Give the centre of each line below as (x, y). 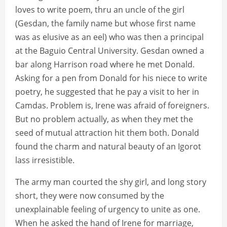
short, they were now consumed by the (90, 196)
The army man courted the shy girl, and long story (111, 182)
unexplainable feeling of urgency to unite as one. (108, 210)
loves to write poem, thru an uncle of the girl (100, 10)
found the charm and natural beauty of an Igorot (108, 147)
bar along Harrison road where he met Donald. (105, 65)
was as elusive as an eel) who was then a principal (109, 37)
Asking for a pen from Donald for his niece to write (111, 78)
